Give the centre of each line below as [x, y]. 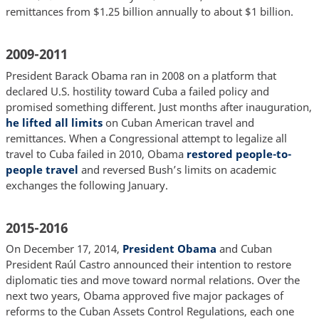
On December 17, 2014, [64, 249]
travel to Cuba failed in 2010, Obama [96, 153]
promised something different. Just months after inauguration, [158, 106]
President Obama [169, 249]
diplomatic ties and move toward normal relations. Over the [152, 280]
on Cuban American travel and [178, 122]
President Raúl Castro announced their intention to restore [148, 265]
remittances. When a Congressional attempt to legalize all [146, 138]
